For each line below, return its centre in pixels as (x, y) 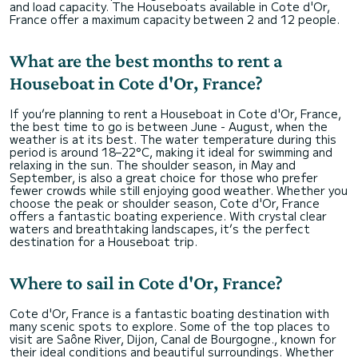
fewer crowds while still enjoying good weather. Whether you (179, 190)
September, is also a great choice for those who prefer (164, 177)
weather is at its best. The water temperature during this (173, 139)
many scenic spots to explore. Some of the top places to (170, 326)
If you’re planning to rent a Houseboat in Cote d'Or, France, (175, 113)
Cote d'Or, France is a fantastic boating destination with (169, 313)
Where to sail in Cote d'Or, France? (146, 282)
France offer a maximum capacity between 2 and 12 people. (175, 19)
